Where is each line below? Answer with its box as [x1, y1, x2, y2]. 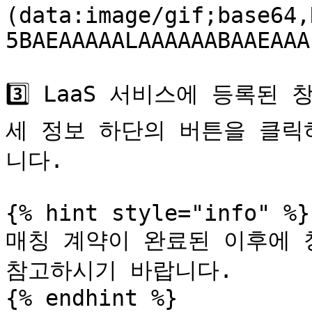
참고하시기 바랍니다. [6, 258, 233, 283]
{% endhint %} [6, 286, 178, 311]
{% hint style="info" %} [6, 201, 310, 226]
